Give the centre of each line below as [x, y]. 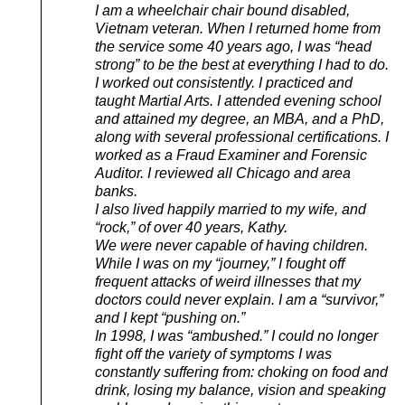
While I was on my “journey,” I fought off [220, 263]
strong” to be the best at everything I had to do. [242, 64]
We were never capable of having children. [231, 245]
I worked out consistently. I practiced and [224, 82]
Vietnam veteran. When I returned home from [238, 28]
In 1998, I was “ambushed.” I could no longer [236, 335]
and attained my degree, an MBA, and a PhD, [240, 118]
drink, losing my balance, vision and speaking [240, 390]
